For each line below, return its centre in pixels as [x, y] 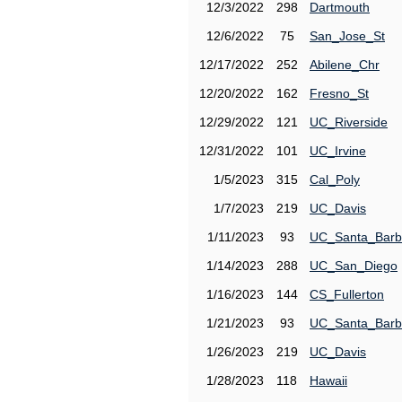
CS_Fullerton [347, 294]
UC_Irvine [338, 151]
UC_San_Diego [354, 266]
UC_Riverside [349, 122]
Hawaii [328, 380]
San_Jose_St [347, 36]
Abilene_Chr [345, 65]
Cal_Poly [335, 179]
